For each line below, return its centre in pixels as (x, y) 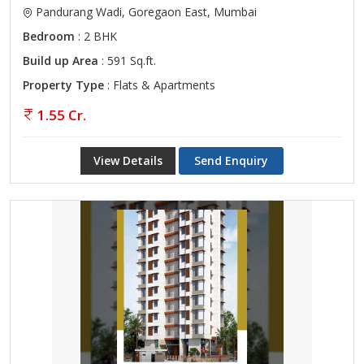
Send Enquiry (231, 160)
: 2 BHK (96, 36)
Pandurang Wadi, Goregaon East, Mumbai (145, 12)
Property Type (63, 85)
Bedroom (49, 36)
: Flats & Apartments (160, 85)
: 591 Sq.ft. (127, 61)
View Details (128, 160)
